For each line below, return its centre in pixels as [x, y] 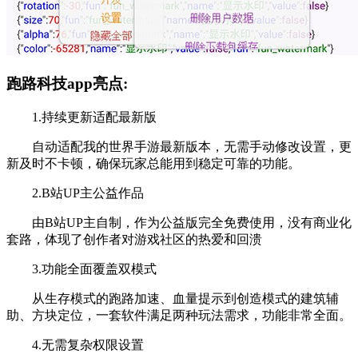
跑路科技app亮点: [67, 83]
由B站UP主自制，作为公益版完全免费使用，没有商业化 [179, 222]
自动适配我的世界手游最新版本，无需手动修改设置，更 [179, 146]
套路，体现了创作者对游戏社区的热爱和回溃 [134, 239]
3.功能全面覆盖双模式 [82, 268]
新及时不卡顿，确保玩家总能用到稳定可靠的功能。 [153, 163]
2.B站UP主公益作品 [75, 193]
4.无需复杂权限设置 [75, 344]
